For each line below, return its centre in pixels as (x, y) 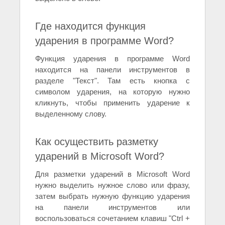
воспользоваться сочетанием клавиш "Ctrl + (113, 218)
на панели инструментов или (113, 207)
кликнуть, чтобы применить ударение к (113, 103)
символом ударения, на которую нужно (113, 92)
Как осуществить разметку (97, 142)
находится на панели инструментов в (113, 70)
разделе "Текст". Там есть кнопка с (113, 81)
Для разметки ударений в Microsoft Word (113, 174)
